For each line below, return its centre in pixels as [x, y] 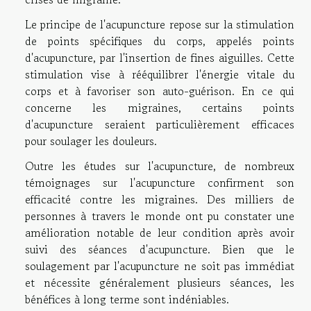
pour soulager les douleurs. [91, 141]
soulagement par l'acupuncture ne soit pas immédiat [160, 266]
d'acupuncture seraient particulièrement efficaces [160, 125]
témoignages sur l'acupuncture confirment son [160, 183]
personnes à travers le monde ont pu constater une [160, 216]
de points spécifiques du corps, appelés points [160, 41]
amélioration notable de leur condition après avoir [160, 233]
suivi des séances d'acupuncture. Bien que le [160, 250]
